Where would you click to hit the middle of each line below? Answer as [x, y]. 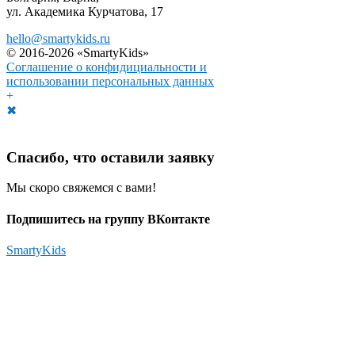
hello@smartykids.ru [58, 38]
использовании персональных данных [110, 81]
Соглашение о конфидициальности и [107, 67]
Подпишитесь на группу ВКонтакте [108, 219]
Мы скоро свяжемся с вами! [81, 188]
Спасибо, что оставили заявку [111, 157]
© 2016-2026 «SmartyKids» [78, 52]
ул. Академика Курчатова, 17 [85, 11]
